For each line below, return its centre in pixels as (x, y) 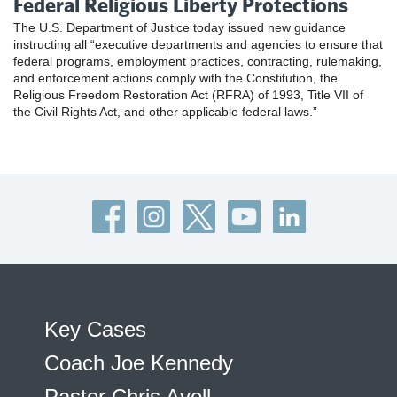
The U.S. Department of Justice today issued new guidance (179, 28)
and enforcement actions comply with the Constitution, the (175, 78)
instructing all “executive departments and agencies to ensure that (198, 45)
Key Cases (95, 330)
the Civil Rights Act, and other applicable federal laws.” (165, 112)
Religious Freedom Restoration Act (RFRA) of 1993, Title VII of (188, 95)
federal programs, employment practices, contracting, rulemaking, (198, 62)
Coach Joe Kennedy (139, 363)
